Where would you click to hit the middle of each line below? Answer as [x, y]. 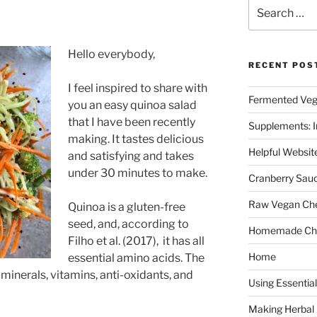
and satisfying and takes [131, 156]
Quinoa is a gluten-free [127, 207]
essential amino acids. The [136, 258]
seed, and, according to [128, 224]
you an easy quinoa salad [132, 105]
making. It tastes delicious [136, 139]
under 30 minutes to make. [138, 173]
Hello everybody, [111, 54]
